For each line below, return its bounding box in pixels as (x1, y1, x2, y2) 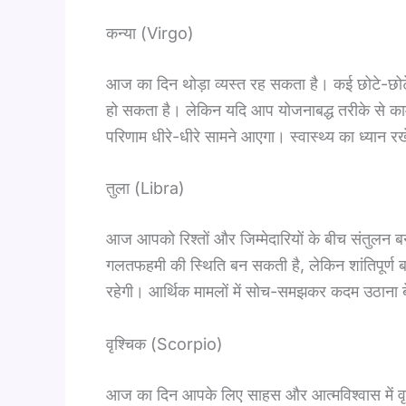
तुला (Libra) (106, 179, 185, 198)
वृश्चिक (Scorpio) (106, 334, 223, 354)
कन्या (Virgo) (106, 23, 194, 43)
